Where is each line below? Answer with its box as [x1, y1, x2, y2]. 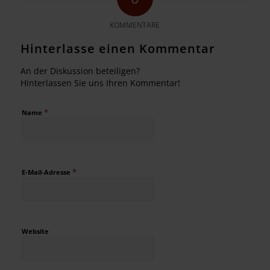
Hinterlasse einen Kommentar [20, 40, 215, 57]
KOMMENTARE [110, 19, 160, 30]
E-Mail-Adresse [21, 167, 72, 177]
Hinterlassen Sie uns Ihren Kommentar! [20, 77, 180, 89]
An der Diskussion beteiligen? [20, 64, 140, 77]
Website [21, 226, 49, 236]
